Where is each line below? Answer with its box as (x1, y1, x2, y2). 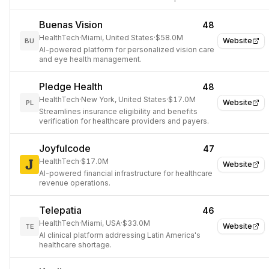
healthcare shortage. (39, 240, 112, 249)
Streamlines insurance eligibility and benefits (39, 107, 198, 116)
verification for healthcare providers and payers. (39, 116, 209, 125)
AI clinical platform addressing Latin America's (39, 231, 201, 240)
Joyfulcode (39, 142, 91, 154)
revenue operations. (39, 178, 110, 187)
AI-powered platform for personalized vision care (39, 45, 214, 54)
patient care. (39, 2, 83, 11)
